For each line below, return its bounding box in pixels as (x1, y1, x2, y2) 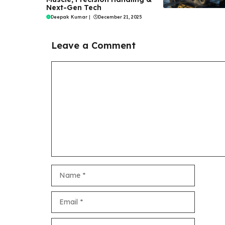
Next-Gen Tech (46, 3, 101, 13)
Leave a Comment (51, 40, 136, 52)
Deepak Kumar (51, 14, 87, 20)
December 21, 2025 (98, 14, 142, 20)
